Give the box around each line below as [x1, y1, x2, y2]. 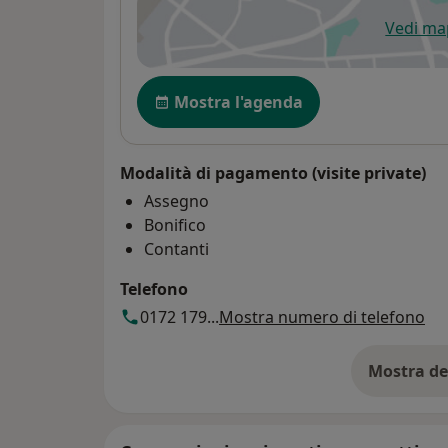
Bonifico [144, 213, 206, 236]
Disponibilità [136, 73, 247, 98]
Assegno [144, 189, 209, 212]
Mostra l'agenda [174, 90, 303, 113]
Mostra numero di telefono [219, 305, 425, 328]
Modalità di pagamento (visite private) [120, 161, 426, 184]
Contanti [144, 237, 209, 260]
